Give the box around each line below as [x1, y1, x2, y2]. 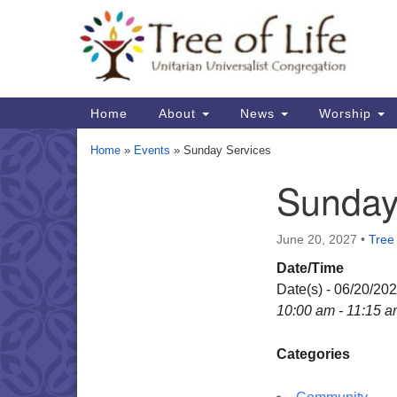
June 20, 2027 [276, 232, 357, 246]
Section [90, 189, 137, 204]
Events [134, 144, 170, 157]
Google [187, 19, 233, 35]
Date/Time [276, 261, 344, 276]
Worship [315, 105, 376, 121]
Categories [276, 346, 350, 362]
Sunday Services [183, 144, 271, 157]
